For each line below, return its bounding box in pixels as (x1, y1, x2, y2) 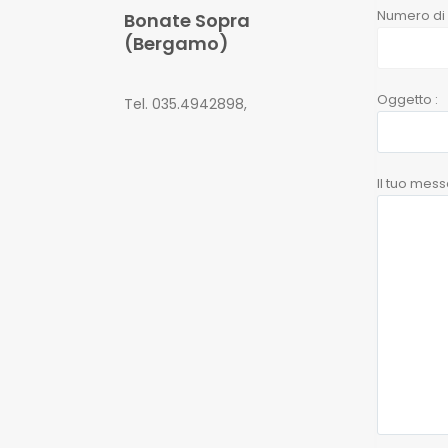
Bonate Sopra (124, 7, 250, 33)
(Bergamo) (124, 30, 229, 56)
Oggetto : (377, 89, 439, 109)
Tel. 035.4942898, (124, 93, 251, 114)
